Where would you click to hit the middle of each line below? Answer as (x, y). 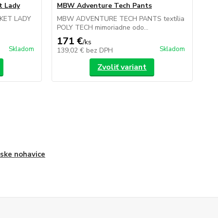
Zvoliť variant (122, 67)
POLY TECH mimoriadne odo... (102, 27)
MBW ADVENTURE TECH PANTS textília (120, 19)
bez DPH (99, 50)
